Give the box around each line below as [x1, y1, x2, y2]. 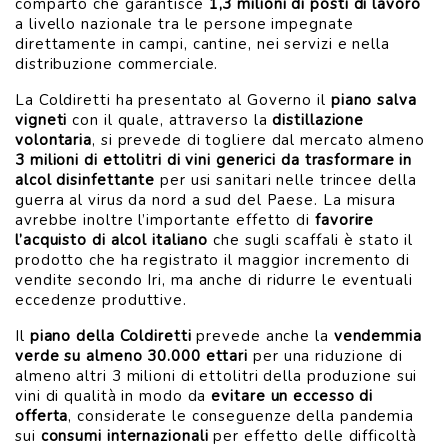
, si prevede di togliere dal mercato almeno [92, 130, 425, 150]
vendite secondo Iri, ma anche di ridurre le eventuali [15, 270, 413, 290]
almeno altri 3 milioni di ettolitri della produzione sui [15, 366, 418, 386]
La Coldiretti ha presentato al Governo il [15, 90, 331, 110]
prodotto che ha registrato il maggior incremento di [15, 250, 410, 270]
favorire [315, 210, 375, 230]
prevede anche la [191, 326, 334, 346]
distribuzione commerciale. [15, 54, 219, 74]
